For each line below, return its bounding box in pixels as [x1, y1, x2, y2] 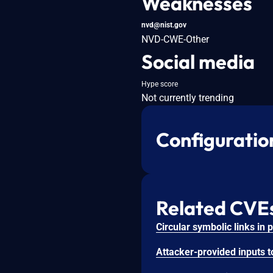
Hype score [141, 79, 178, 88]
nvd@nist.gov [141, 20, 186, 29]
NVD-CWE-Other [141, 33, 209, 45]
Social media [141, 49, 255, 74]
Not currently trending [141, 91, 234, 104]
